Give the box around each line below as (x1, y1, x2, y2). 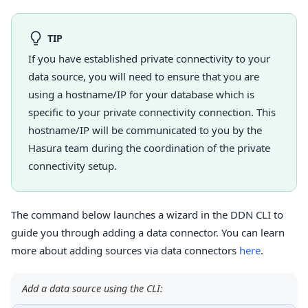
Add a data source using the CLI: (22, 281, 163, 295)
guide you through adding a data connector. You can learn (11, 225, 285, 239)
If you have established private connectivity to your (28, 51, 270, 65)
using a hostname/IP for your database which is (28, 87, 254, 101)
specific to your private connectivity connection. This (28, 104, 276, 119)
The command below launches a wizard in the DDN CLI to (11, 207, 283, 221)
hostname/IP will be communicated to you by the (28, 122, 262, 137)
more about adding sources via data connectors (11, 243, 239, 257)
